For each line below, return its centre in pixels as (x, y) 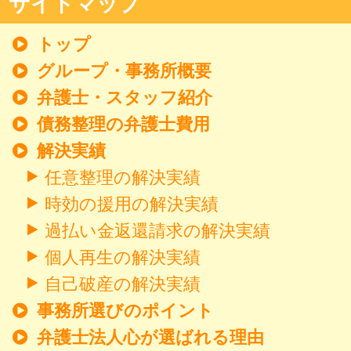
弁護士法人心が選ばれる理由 (150, 337)
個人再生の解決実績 (123, 257)
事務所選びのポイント (125, 310)
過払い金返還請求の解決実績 (158, 230)
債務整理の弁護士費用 (123, 123)
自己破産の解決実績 (123, 283)
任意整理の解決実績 (123, 177)
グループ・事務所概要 (124, 70)
